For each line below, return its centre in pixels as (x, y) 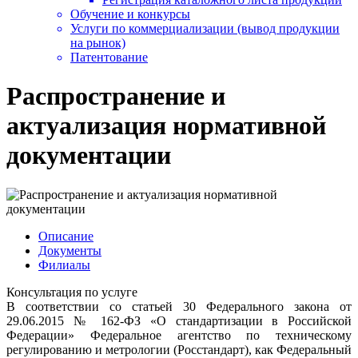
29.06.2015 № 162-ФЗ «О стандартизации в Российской (179, 320)
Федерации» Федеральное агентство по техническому (179, 335)
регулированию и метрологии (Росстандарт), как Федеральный (179, 349)
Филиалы (64, 265)
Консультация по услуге (72, 292)
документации (89, 155)
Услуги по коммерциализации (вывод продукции (205, 29)
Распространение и (116, 96)
